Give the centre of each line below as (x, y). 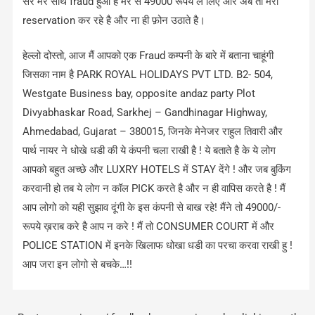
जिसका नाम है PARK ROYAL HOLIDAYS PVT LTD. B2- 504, (148, 75)
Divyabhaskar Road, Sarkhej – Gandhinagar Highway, (145, 113)
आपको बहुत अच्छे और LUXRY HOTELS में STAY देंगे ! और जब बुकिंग (157, 170)
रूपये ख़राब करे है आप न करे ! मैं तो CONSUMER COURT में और (149, 227)
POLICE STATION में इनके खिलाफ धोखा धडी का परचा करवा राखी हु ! (158, 246)
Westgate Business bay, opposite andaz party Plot (139, 94)
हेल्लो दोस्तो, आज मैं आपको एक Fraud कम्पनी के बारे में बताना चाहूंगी (148, 56)
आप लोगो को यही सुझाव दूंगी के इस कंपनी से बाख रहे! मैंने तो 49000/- (152, 208)
